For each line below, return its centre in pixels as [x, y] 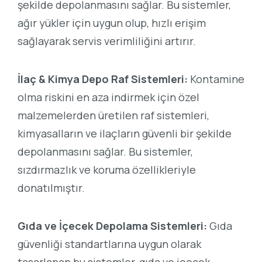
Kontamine [216, 79]
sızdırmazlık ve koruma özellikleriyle [107, 170]
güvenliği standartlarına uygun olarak [109, 244]
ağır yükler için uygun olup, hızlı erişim [112, 23]
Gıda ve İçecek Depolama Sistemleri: [112, 225]
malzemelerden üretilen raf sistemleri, [113, 115]
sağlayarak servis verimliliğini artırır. [107, 41]
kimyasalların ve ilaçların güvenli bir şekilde [125, 133]
